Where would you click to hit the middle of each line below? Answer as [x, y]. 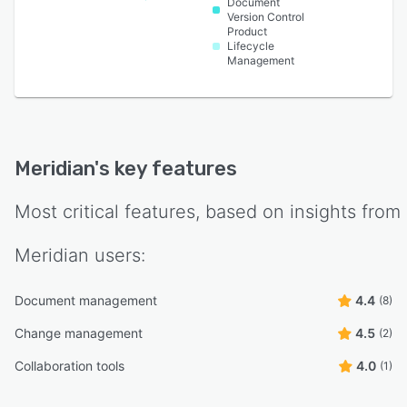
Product [247, 32]
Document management [86, 301]
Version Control [265, 17]
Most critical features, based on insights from [208, 212]
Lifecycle [250, 46]
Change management [79, 333]
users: [117, 256]
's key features [166, 169]
